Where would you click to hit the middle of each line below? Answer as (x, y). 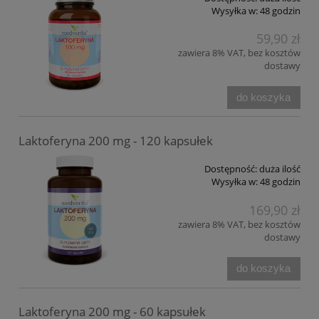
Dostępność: (231, 169)
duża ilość (280, 169)
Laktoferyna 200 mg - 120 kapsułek (116, 141)
